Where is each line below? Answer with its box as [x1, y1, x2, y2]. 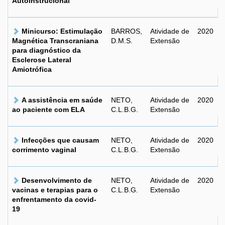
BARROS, [111, 27, 142, 35]
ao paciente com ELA [12, 105, 85, 114]
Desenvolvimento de [22, 176, 92, 184]
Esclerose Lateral [12, 56, 71, 64]
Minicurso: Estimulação [22, 27, 102, 35]
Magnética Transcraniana [12, 37, 98, 45]
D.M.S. [111, 37, 133, 45]
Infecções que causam [22, 136, 99, 144]
